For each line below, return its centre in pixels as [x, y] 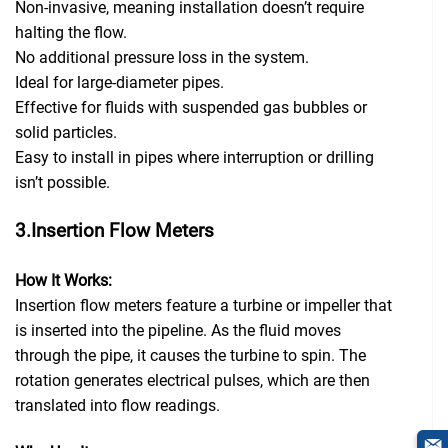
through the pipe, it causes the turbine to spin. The [190, 355]
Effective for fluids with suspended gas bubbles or [191, 107]
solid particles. [66, 132]
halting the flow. [71, 32]
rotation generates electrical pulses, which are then [192, 380]
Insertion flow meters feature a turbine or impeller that [203, 305]
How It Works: [63, 280]
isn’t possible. [62, 182]
